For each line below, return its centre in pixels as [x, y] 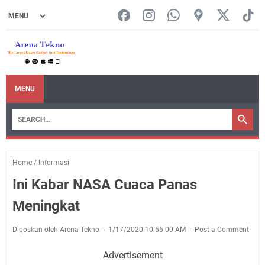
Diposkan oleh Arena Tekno [57, 229]
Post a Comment [222, 229]
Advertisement [132, 255]
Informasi [54, 162]
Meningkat [46, 206]
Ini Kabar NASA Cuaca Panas [105, 184]
